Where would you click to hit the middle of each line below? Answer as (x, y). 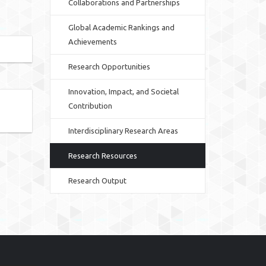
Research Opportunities (109, 66)
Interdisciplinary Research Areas (123, 131)
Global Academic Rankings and (121, 27)
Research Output (97, 180)
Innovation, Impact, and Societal (123, 91)
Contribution (90, 106)
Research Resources (102, 156)
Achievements (92, 42)
